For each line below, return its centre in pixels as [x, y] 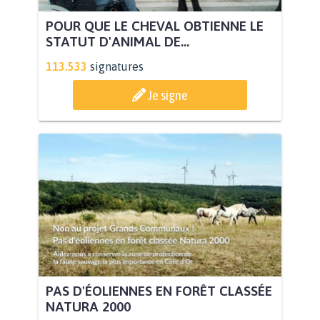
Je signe [168, 95]
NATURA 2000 [88, 306]
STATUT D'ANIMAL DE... [117, 41]
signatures [117, 66]
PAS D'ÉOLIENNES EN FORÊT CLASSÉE [159, 290]
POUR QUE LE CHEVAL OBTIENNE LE [155, 25]
